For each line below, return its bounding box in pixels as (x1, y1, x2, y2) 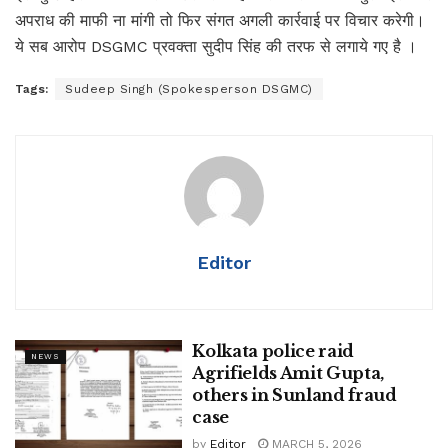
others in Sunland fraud (192, 384, 397, 405)
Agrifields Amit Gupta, (192, 362, 385, 383)
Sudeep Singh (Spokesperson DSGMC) (65, 81, 313, 96)
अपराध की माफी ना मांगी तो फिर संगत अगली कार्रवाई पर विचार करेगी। (15, 10, 425, 30)
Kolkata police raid (192, 340, 355, 361)
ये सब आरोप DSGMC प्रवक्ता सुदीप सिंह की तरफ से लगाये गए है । (15, 36, 417, 56)
